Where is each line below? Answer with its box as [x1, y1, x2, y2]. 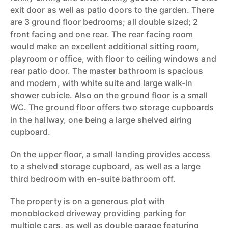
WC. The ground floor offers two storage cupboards [10, 102, 214, 112]
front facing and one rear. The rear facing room [10, 29, 193, 39]
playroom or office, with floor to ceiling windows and [10, 53, 216, 64]
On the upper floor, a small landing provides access [10, 149, 211, 159]
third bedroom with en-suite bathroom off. [10, 174, 176, 184]
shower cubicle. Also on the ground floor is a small [10, 90, 208, 100]
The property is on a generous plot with [10, 196, 165, 206]
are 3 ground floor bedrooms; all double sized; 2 [10, 17, 198, 27]
